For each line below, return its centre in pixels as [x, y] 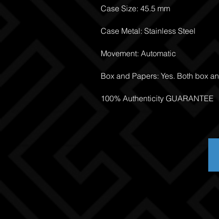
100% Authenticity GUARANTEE [157, 98]
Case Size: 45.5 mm [135, 8]
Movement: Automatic [138, 53]
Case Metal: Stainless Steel [148, 31]
